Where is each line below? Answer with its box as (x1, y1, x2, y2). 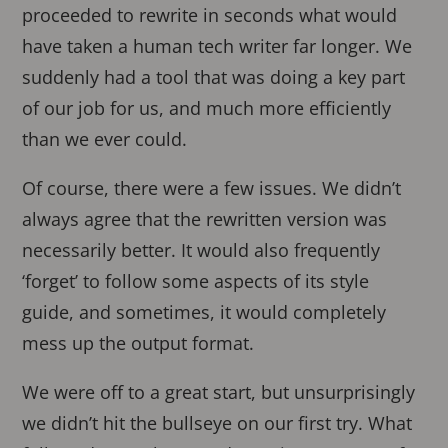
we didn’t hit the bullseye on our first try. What (22, 411, 413, 436)
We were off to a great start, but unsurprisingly (22, 380, 416, 405)
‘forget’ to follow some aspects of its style (22, 269, 370, 294)
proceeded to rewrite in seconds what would (22, 3, 398, 28)
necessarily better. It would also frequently (22, 238, 381, 263)
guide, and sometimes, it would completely (22, 300, 387, 325)
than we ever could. (22, 127, 188, 152)
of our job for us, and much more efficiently (22, 96, 392, 121)
